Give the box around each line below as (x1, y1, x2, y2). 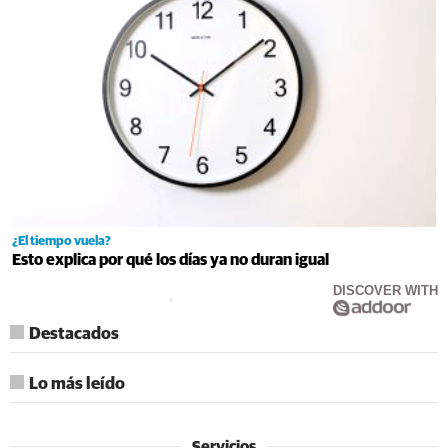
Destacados (29, 325, 119, 343)
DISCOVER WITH (332, 282, 438, 298)
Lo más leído (29, 375, 125, 393)
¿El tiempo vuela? (12, 234, 111, 248)
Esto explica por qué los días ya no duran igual (12, 251, 329, 268)
